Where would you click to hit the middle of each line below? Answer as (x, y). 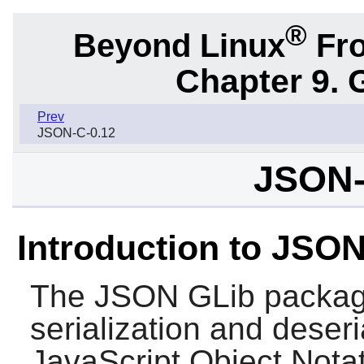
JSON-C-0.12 (76, 133)
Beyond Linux (179, 45)
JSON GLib (174, 297)
